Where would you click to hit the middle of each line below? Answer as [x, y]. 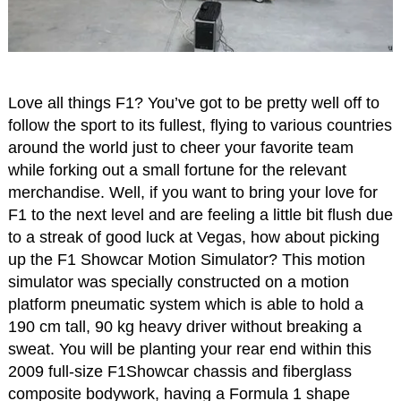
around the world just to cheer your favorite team [180, 147]
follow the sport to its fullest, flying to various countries [200, 125]
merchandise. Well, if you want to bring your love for [192, 192]
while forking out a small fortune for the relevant [177, 170]
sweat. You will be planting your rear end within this [189, 349]
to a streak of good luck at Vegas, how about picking [193, 237]
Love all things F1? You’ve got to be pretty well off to [193, 102]
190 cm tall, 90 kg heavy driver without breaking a [184, 326]
